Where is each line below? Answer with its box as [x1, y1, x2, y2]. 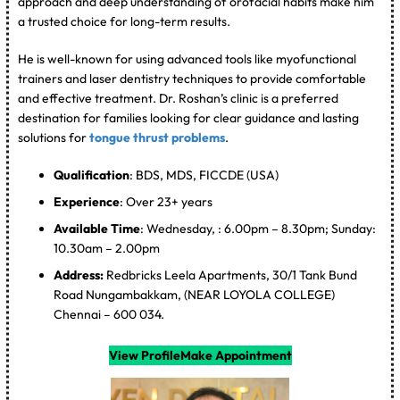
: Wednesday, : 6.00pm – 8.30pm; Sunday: [140, 220, 377, 237]
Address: [54, 266, 107, 283]
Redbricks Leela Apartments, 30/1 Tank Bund [106, 266, 358, 283]
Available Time [54, 220, 141, 237]
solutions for [18, 129, 90, 146]
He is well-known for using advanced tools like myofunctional [18, 50, 357, 67]
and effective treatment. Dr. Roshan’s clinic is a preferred [18, 89, 339, 106]
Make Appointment [179, 346, 292, 363]
